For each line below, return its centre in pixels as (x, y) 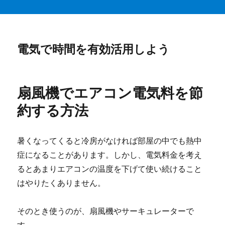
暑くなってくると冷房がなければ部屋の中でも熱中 (110, 141)
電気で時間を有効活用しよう (94, 49)
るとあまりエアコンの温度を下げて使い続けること (110, 169)
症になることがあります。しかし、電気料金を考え (110, 155)
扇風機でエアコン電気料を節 (110, 93)
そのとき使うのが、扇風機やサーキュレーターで (106, 211)
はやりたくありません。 (62, 183)
